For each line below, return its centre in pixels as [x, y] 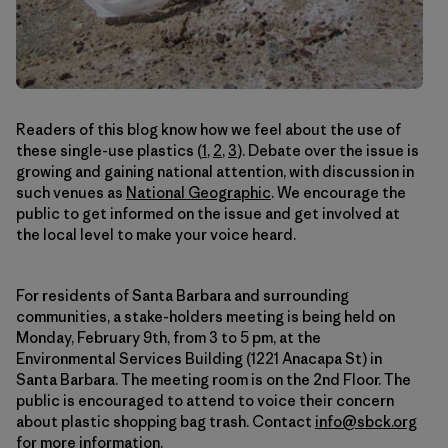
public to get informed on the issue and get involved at [208, 214]
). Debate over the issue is [328, 151]
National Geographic [198, 193]
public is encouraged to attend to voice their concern [205, 401]
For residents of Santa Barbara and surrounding [182, 296]
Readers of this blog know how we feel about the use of [208, 130]
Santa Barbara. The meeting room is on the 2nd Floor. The [213, 380]
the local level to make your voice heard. [156, 235]
